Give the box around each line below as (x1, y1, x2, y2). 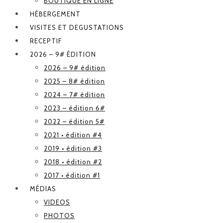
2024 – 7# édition (44, 90, 105, 99)
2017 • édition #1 (44, 171, 100, 179)
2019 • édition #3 (44, 144, 102, 152)
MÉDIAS (30, 184, 56, 193)
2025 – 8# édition (44, 77, 105, 85)
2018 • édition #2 (44, 157, 102, 166)
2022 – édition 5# (44, 117, 105, 125)
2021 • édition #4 (44, 130, 102, 139)
